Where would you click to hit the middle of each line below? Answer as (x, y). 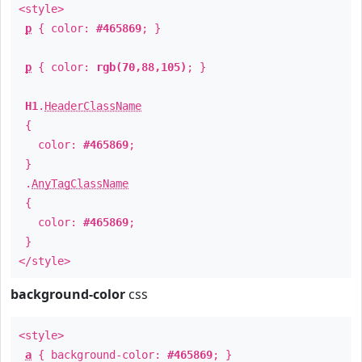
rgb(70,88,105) (141, 67)
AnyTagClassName (80, 183)
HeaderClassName (93, 106)
